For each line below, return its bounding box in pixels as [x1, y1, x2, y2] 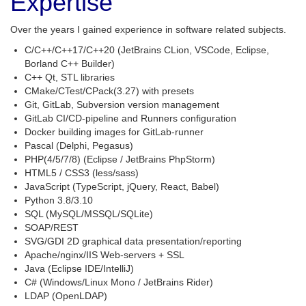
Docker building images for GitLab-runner [25, 126, 204, 137]
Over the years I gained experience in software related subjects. [10, 24, 286, 35]
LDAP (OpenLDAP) [25, 290, 107, 301]
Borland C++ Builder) [25, 58, 115, 69]
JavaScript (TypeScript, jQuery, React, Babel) [25, 181, 219, 192]
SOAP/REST [25, 222, 79, 233]
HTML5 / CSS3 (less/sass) [25, 167, 139, 178]
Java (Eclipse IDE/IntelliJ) [25, 263, 134, 274]
